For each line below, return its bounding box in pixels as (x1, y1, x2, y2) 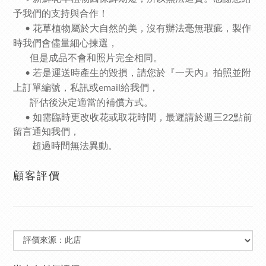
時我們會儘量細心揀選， (13, 39, 118, 48)
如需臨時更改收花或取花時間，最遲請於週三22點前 (33, 113, 252, 122)
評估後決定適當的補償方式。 (13, 98, 153, 107)
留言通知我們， (13, 127, 80, 137)
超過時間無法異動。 (13, 141, 118, 151)
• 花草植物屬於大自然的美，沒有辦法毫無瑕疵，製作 (13, 24, 251, 33)
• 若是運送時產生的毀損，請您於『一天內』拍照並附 (13, 68, 251, 78)
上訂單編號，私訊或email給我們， (13, 83, 159, 93)
